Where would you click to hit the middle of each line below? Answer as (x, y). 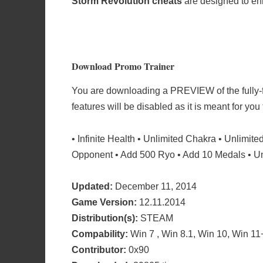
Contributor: (99, 249)
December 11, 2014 (155, 186)
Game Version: (104, 202)
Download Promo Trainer (123, 66)
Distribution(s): (105, 218)
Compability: (100, 234)
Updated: (92, 186)
